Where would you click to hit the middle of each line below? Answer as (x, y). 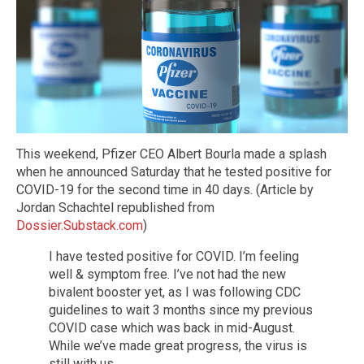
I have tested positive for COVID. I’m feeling (174, 256)
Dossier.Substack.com (80, 225)
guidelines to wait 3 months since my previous (181, 310)
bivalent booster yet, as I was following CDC (175, 292)
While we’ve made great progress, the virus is (178, 345)
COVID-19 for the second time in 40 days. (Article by (165, 189)
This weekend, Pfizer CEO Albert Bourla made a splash (171, 154)
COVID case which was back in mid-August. (172, 327)
